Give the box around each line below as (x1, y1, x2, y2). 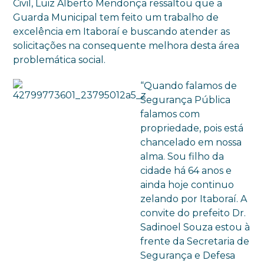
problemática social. (13, 54, 106, 65)
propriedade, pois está (140, 123, 244, 134)
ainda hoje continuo (140, 179, 235, 190)
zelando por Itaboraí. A (140, 193, 247, 204)
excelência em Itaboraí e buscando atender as (13, 26, 230, 37)
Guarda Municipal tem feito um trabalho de (13, 12, 219, 23)
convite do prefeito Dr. (140, 207, 246, 219)
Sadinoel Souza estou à (140, 222, 250, 233)
